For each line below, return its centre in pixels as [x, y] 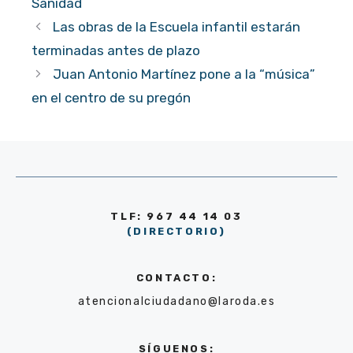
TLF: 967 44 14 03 [176, 216]
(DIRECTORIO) [176, 231]
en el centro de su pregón [111, 97]
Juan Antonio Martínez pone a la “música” [184, 74]
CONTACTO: [176, 277]
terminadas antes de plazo [116, 50]
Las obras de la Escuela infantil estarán [177, 26]
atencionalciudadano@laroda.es [176, 301]
